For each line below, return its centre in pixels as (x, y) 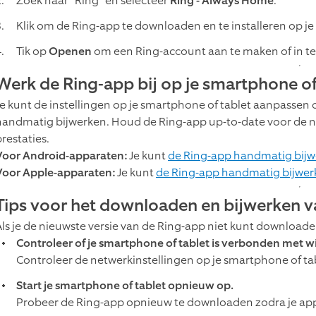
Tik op (32, 51)
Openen (70, 51)
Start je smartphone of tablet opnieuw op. (125, 285)
